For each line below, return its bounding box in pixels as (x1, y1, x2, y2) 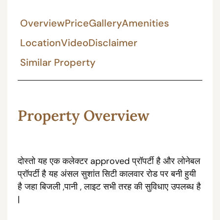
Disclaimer (88, 36, 137, 49)
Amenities (121, 16, 169, 29)
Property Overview (17, 106, 149, 125)
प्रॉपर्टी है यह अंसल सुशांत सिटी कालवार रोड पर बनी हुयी (17, 167, 196, 180)
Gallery (88, 16, 122, 29)
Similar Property (20, 55, 95, 69)
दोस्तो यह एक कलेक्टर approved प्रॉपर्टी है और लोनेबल (17, 155, 200, 167)
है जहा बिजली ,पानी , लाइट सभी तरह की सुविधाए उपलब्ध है (17, 180, 201, 192)
